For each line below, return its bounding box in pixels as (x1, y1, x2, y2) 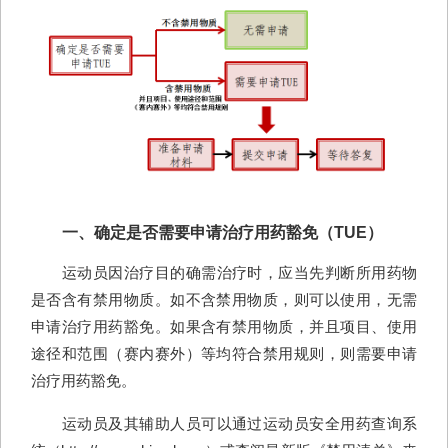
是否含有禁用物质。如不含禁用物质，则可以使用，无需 (31, 290, 417, 308)
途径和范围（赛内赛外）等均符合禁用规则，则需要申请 (31, 344, 417, 362)
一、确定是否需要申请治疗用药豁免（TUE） (62, 223, 383, 241)
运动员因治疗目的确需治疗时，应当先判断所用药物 (62, 263, 417, 281)
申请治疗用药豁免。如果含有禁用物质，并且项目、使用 (31, 317, 417, 335)
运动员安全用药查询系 (262, 414, 418, 432)
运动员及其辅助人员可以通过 (62, 414, 263, 432)
